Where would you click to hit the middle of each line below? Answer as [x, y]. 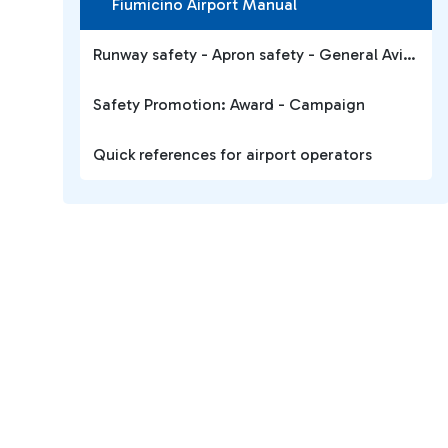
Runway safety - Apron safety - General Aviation [409, 54]
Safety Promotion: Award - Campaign [229, 104]
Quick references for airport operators [232, 154]
